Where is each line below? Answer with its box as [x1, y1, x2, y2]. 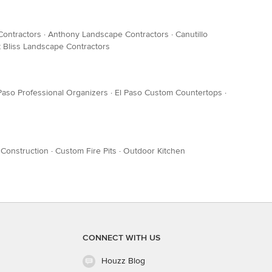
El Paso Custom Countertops [115, 87, 222, 98]
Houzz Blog [101, 256, 145, 266]
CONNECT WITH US [83, 233, 160, 243]
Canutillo [175, 29, 208, 39]
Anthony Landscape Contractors [48, 29, 169, 39]
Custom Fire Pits [55, 146, 117, 156]
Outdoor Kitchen [123, 146, 185, 156]
